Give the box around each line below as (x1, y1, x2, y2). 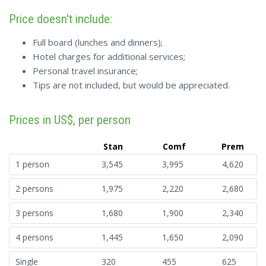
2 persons (15, 183, 53, 195)
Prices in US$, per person (9, 113, 131, 128)
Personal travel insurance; (33, 65, 138, 77)
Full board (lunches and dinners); (33, 36, 163, 49)
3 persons (15, 207, 53, 219)
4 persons (15, 232, 53, 243)
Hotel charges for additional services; (33, 50, 185, 63)
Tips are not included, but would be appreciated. (33, 79, 230, 91)
